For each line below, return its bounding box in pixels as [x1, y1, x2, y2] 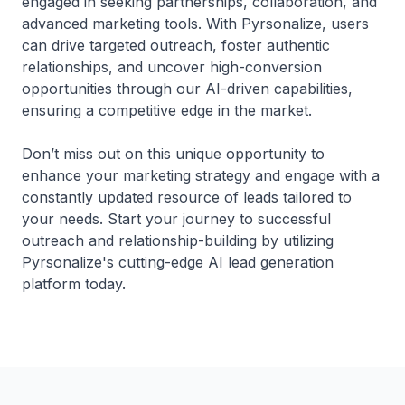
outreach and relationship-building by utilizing [22, 231, 334, 250]
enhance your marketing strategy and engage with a [22, 166, 380, 184]
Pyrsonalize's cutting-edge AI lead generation [22, 253, 334, 271]
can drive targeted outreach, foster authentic [22, 36, 330, 54]
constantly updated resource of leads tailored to [22, 188, 352, 206]
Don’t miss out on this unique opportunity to [22, 145, 325, 163]
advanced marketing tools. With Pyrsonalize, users [22, 14, 369, 33]
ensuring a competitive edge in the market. [22, 101, 312, 119]
